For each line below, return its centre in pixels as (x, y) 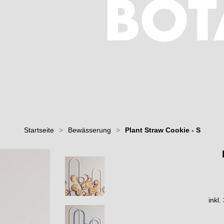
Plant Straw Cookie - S (162, 130)
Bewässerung (89, 130)
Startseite (39, 130)
